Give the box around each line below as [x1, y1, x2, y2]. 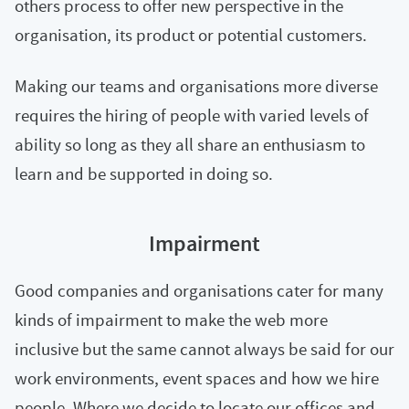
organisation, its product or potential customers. [15, 23, 367, 47]
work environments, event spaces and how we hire [15, 366, 379, 390]
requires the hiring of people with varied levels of [15, 103, 369, 127]
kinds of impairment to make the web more [15, 308, 328, 331]
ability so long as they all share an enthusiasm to [15, 132, 365, 156]
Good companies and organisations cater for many [15, 278, 383, 302]
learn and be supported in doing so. [15, 162, 273, 185]
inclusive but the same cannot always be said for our [15, 337, 394, 361]
